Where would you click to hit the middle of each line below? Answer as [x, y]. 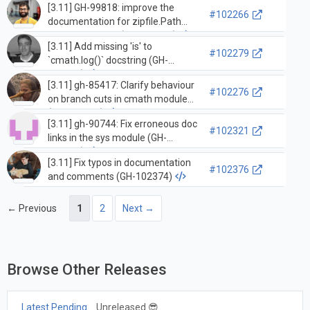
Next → [138, 208]
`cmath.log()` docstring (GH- [108, 60]
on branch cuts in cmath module [117, 99]
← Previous [32, 208]
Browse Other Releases [87, 269]
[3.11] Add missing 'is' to [100, 46]
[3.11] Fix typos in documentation [119, 162]
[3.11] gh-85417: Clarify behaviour [121, 85]
